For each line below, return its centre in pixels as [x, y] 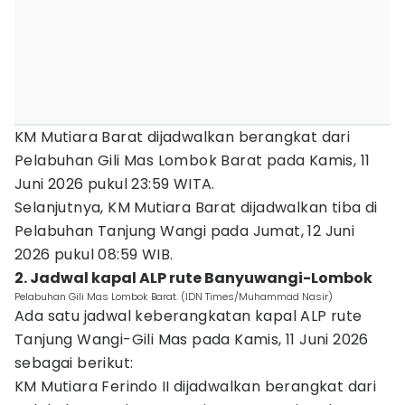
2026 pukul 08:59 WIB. [94, 254]
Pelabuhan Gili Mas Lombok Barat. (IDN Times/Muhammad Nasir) [174, 297]
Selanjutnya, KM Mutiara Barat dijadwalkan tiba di [196, 207]
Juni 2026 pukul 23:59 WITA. [115, 184]
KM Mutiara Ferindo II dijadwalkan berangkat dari [196, 386]
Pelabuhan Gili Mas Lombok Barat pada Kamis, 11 [193, 160]
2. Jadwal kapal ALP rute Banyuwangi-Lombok [193, 278]
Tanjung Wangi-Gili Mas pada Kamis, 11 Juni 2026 [192, 339]
